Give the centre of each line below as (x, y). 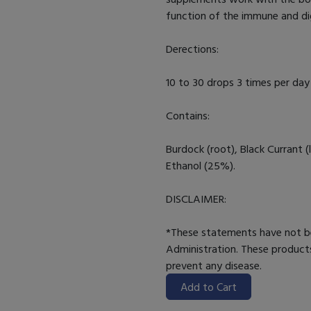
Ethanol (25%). (201, 166)
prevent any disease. (217, 266)
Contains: (188, 116)
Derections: (192, 49)
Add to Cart (209, 287)
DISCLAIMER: (196, 199)
